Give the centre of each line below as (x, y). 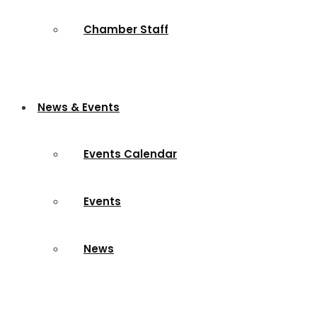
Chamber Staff (126, 29)
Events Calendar (130, 154)
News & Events (79, 107)
